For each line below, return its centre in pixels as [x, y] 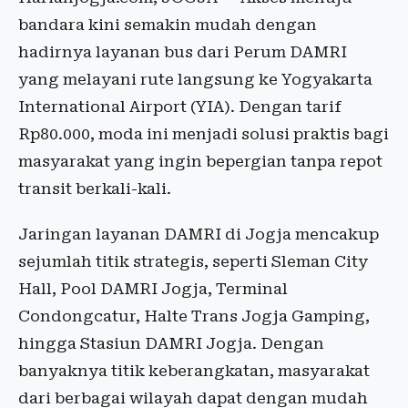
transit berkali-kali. [95, 189]
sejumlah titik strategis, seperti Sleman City [193, 262]
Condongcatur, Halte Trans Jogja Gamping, [194, 316]
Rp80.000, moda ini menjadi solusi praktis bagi [204, 134]
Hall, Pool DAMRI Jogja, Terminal [153, 289]
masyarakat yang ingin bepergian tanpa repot [200, 162]
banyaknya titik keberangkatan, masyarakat [194, 371]
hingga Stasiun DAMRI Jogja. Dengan [171, 344]
